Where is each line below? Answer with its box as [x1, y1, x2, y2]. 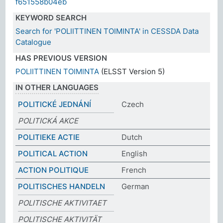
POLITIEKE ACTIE [18, 132, 80, 142]
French [121, 165, 146, 175]
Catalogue [15, 37, 52, 47]
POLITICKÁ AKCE [18, 115, 79, 125]
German [121, 181, 149, 191]
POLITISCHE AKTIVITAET [18, 198, 107, 208]
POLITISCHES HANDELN [18, 181, 106, 191]
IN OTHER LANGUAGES [15, 82, 99, 92]
